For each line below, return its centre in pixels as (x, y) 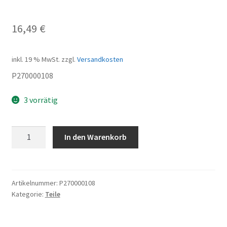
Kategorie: (28, 194)
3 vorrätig (41, 100)
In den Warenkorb (96, 137)
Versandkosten (100, 60)
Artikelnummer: (35, 183)
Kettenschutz (35, 131)
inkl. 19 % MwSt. (35, 60)
